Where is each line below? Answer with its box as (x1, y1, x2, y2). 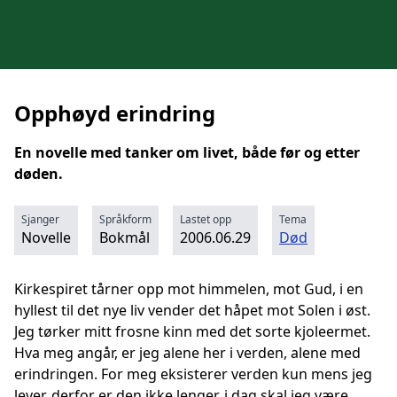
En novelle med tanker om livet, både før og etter (14, 143, 360, 162)
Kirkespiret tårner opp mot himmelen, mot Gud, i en (14, 279, 363, 299)
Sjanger (21, 212, 59, 227)
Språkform (99, 212, 152, 227)
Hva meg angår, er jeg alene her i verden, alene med (14, 343, 361, 362)
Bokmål (99, 228, 150, 247)
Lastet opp (180, 212, 231, 227)
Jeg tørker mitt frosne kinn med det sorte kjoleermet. (14, 322, 370, 341)
